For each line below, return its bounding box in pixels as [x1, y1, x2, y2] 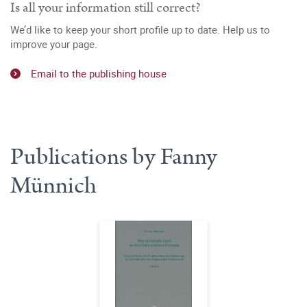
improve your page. [10, 37, 97, 51]
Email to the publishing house [31, 66, 167, 80]
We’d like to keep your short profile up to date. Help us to [10, 23, 270, 36]
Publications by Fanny [10, 140, 217, 173]
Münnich [10, 169, 97, 202]
